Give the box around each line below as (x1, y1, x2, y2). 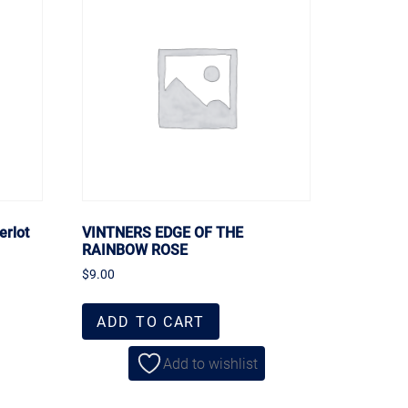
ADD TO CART (97, 311, 205, 331)
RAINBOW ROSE (82, 239, 189, 259)
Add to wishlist (162, 353, 258, 373)
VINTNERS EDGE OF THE (82, 221, 244, 241)
